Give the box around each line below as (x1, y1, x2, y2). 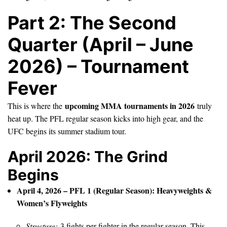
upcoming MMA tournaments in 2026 (65, 99, 195, 111)
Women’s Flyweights (17, 197, 87, 209)
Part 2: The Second (8, 11, 176, 34)
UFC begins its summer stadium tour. (8, 125, 126, 136)
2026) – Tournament (8, 55, 189, 78)
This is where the (8, 100, 65, 111)
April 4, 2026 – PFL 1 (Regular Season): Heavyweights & (17, 184, 212, 196)
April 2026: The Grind (8, 147, 168, 166)
